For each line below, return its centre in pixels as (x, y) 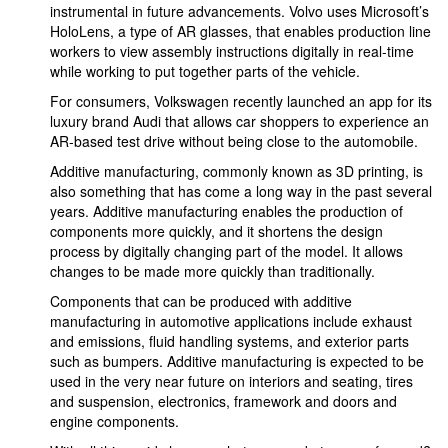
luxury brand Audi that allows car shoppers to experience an (239, 121)
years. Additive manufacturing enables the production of (226, 211)
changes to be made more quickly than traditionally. (212, 271)
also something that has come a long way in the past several (241, 191)
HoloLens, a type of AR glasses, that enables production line (240, 31)
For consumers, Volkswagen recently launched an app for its (241, 101)
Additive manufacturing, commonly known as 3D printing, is (236, 171)
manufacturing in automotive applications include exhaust (231, 321)
